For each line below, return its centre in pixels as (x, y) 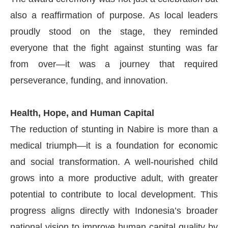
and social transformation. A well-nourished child (114, 162)
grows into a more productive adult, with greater (114, 178)
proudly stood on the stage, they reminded (114, 31)
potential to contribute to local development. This (114, 194)
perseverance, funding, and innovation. (89, 80)
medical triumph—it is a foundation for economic (114, 145)
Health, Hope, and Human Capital (82, 113)
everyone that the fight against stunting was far (114, 48)
